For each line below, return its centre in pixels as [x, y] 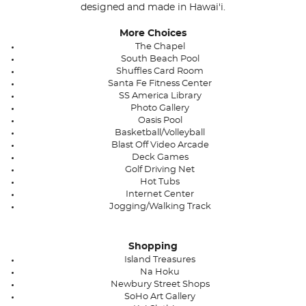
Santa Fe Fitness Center [160, 84]
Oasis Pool [160, 121]
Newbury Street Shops [160, 285]
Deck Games [160, 158]
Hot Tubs [160, 182]
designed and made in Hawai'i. [153, 8]
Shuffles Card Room [160, 72]
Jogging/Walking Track [160, 207]
